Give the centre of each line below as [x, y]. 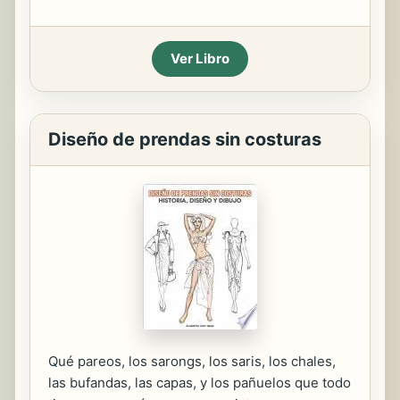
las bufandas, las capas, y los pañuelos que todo [200, 383]
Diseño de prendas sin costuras [185, 139]
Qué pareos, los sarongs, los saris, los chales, [192, 361]
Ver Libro [200, 58]
